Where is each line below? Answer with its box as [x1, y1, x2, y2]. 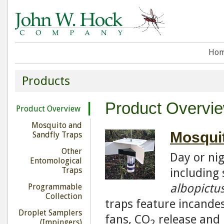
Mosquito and [31, 120, 82, 130]
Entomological [29, 156, 82, 165]
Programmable [27, 182, 82, 191]
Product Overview [15, 104, 80, 113]
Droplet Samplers [18, 208, 82, 217]
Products [21, 74, 70, 88]
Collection [45, 191, 82, 201]
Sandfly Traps [32, 130, 82, 139]
